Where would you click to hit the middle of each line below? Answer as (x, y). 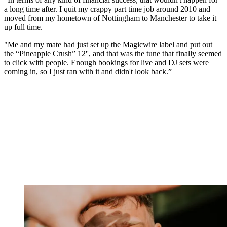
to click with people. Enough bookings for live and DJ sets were (106, 62)
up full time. (24, 27)
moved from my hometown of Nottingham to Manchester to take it (110, 18)
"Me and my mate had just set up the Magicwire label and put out (108, 44)
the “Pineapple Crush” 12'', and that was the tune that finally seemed (113, 53)
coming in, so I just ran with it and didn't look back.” (88, 71)
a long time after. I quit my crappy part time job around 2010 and (107, 9)
